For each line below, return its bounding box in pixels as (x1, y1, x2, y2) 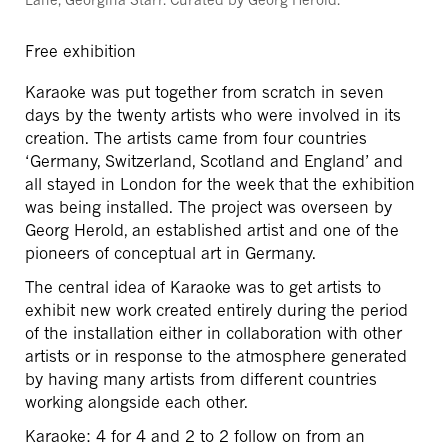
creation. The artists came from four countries (25, 128, 367, 149)
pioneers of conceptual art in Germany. (25, 243, 316, 264)
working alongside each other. (25, 392, 248, 413)
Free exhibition (25, 41, 136, 62)
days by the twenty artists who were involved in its (25, 105, 401, 126)
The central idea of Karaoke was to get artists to (25, 277, 381, 298)
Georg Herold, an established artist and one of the (25, 220, 399, 241)
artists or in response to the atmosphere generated (25, 346, 407, 367)
